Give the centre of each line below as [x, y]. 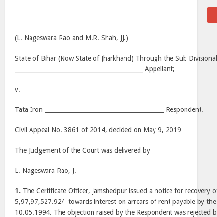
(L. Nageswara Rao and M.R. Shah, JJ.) [72, 38]
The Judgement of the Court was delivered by [83, 150]
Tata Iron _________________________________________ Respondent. [109, 109]
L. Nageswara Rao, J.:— [50, 170]
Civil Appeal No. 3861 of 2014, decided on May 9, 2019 [98, 130]
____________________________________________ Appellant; [95, 69]
